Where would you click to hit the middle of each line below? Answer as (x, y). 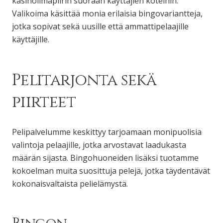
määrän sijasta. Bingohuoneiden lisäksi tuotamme (105, 158)
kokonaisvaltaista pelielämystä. (70, 183)
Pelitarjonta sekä (84, 80)
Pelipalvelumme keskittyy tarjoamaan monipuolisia (107, 132)
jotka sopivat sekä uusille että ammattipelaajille (100, 26)
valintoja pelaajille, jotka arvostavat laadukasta (99, 145)
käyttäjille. (31, 39)
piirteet (44, 102)
